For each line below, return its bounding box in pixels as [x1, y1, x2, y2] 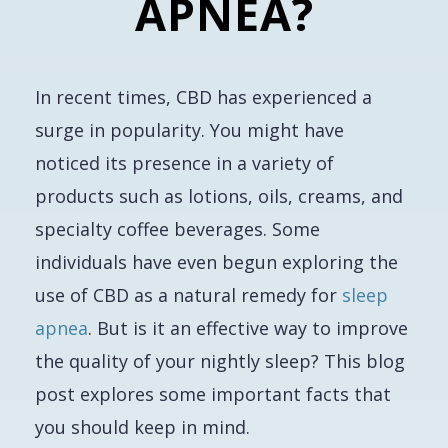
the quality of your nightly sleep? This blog [35, 349, 405, 373]
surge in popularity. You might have [35, 118, 344, 142]
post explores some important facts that [35, 382, 391, 406]
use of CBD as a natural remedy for [35, 283, 342, 307]
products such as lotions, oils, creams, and [35, 184, 403, 208]
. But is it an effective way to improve [88, 316, 408, 340]
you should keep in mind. [35, 415, 250, 439]
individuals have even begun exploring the [35, 250, 398, 274]
